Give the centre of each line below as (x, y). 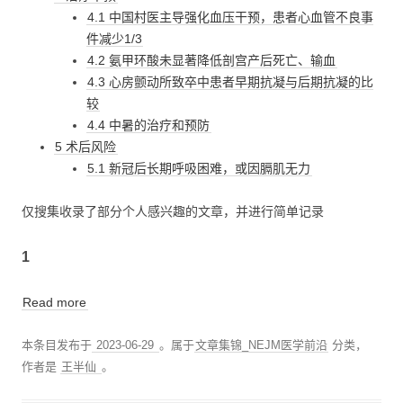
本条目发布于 (57, 345)
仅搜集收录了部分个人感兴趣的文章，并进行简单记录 (173, 211)
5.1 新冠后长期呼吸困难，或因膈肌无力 (199, 168)
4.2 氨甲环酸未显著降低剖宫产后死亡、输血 (212, 60)
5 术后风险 (86, 146)
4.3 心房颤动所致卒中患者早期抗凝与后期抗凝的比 (231, 81)
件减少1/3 (114, 38)
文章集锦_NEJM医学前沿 (261, 345)
